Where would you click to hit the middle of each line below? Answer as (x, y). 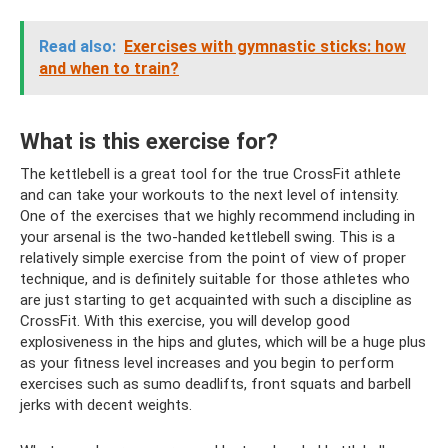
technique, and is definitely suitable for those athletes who (215, 279)
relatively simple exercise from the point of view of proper (213, 258)
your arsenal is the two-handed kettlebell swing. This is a (207, 237)
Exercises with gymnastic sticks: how (265, 47)
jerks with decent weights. (106, 405)
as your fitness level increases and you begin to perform (207, 363)
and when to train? (109, 69)
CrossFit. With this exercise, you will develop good (185, 321)
